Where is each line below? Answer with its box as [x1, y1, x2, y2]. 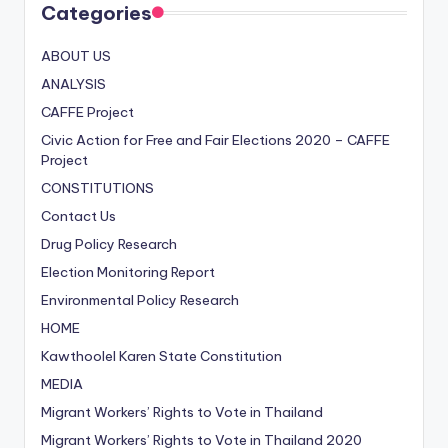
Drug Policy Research [41, 235, 177, 254]
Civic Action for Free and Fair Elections [41, 131, 295, 150]
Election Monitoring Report [41, 263, 215, 282]
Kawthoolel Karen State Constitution [41, 347, 282, 366]
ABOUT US [41, 47, 111, 66]
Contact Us [41, 207, 116, 226]
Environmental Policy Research [41, 291, 239, 310]
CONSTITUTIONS [41, 179, 154, 198]
